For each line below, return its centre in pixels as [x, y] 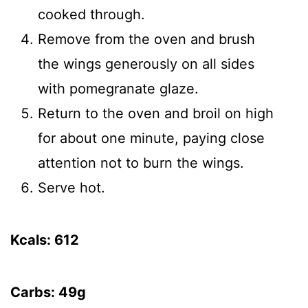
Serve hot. [71, 188]
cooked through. [91, 14]
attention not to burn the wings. [141, 163]
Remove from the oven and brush [146, 39]
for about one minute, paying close [151, 138]
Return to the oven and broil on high [156, 113]
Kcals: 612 [45, 240]
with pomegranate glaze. [118, 89]
